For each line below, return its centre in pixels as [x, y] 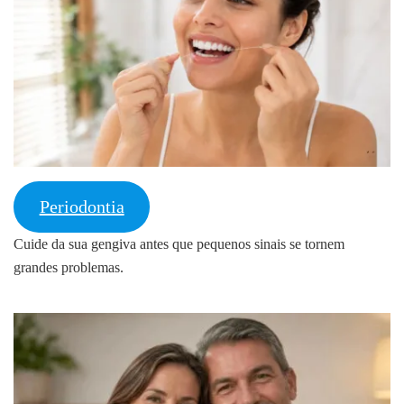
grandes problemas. [69, 267]
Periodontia [82, 207]
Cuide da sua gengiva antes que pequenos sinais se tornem [179, 243]
